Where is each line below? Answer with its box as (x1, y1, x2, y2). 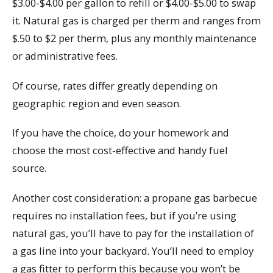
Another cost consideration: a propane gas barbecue (12, 190, 257, 205)
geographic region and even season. (12, 96, 181, 110)
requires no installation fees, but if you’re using (12, 208, 236, 222)
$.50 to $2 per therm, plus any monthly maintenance (12, 30, 257, 45)
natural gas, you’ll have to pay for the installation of (12, 225, 254, 240)
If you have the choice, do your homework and (12, 126, 229, 140)
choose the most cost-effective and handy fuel (12, 143, 228, 158)
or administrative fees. (12, 48, 118, 63)
